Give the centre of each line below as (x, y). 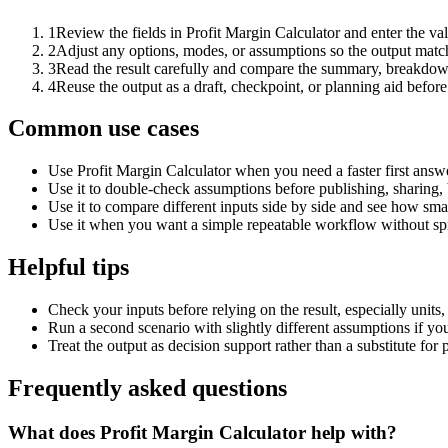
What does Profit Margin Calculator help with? (202, 432)
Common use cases (103, 128)
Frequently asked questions (147, 388)
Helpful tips (68, 267)
